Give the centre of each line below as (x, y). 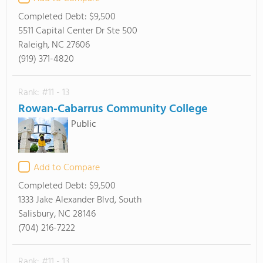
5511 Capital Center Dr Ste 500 (78, 31)
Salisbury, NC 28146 (57, 214)
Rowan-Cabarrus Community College (113, 109)
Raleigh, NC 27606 (54, 45)
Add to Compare (67, 168)
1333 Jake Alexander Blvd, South (80, 200)
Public (84, 124)
